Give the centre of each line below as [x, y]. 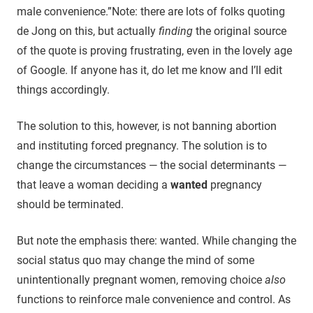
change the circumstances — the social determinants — [152, 165]
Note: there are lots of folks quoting [198, 11]
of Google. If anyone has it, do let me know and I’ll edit [150, 70]
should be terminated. [70, 204]
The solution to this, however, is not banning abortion [147, 126]
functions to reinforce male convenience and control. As [154, 299]
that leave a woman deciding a [94, 184]
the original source [240, 31]
